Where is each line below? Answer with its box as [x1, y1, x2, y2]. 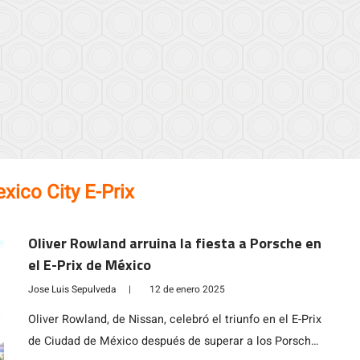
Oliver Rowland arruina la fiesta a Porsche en [27, 232, 321, 254]
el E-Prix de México [27, 254, 151, 276]
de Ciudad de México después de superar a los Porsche [27, 333, 317, 350]
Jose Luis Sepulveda [27, 282, 117, 297]
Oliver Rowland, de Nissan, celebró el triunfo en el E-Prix [27, 311, 321, 328]
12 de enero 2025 [149, 282, 225, 297]
